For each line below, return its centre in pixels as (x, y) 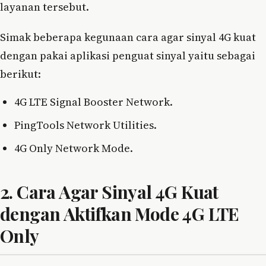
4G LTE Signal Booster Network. (94, 102)
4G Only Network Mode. (74, 148)
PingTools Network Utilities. (85, 125)
